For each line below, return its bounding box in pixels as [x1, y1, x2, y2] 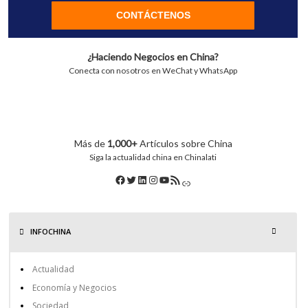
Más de [74, 137, 107, 150]
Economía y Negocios [32, 281, 117, 294]
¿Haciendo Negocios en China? [87, 50, 219, 63]
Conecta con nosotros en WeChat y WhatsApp [69, 65, 238, 76]
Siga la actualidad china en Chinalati [89, 152, 217, 163]
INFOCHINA [28, 226, 71, 237]
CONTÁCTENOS [115, 9, 190, 21]
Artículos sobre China [139, 137, 232, 150]
